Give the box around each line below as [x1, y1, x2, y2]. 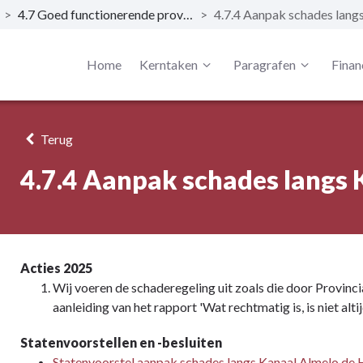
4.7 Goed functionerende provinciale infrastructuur [182, 6, 193, 22]
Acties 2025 [20, 260, 92, 275]
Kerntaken [139, 57, 198, 72]
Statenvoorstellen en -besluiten [20, 335, 222, 350]
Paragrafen [233, 57, 296, 72]
